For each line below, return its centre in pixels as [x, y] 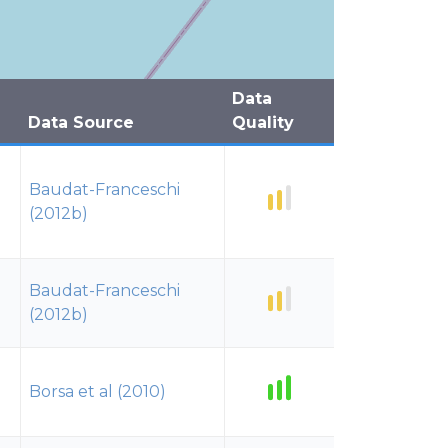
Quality [263, 122]
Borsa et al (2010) [97, 391]
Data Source [81, 122]
